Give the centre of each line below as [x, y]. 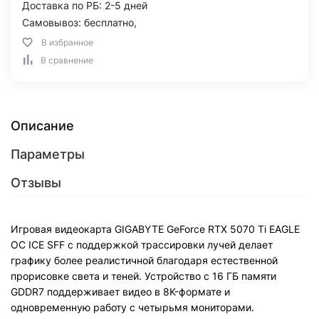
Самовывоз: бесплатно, [79, 22]
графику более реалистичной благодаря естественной [144, 260]
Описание [42, 126]
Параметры [48, 154]
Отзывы [36, 183]
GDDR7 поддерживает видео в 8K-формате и [120, 292]
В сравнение [67, 60]
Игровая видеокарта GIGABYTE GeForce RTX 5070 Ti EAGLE [155, 229]
